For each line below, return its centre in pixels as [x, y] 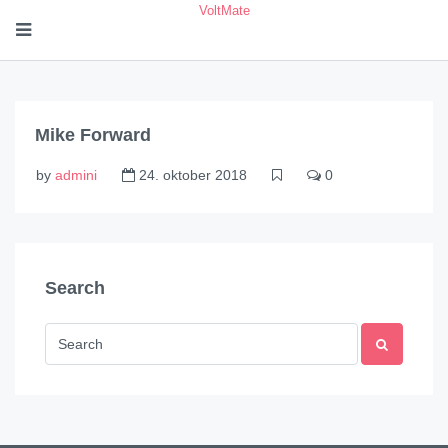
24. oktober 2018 [191, 175]
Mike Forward [93, 135]
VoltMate [224, 10]
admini [76, 175]
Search [75, 288]
